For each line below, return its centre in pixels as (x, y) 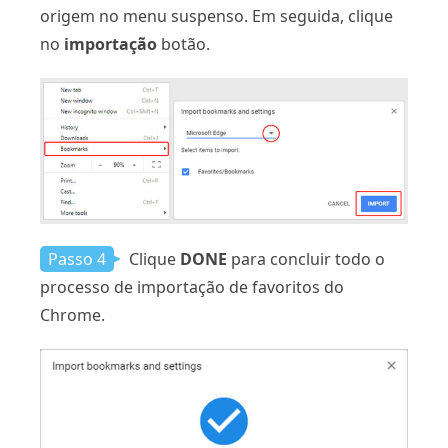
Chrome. (72, 314)
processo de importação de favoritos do (192, 286)
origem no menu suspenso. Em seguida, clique (216, 16)
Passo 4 (77, 258)
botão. (183, 44)
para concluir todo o (306, 258)
